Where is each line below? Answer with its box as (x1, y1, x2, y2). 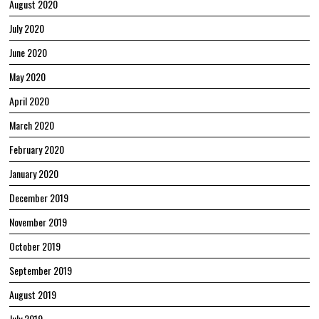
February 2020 (9, 141, 65, 157)
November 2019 (9, 214, 68, 229)
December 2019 (9, 189, 69, 205)
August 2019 (9, 286, 57, 302)
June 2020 (9, 44, 48, 60)
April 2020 (9, 93, 50, 108)
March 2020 (9, 117, 55, 132)
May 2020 (9, 68, 46, 84)
